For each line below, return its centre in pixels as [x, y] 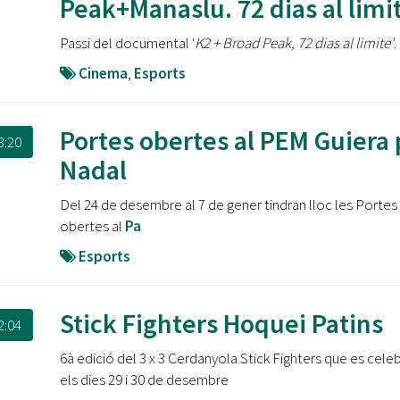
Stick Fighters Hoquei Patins [221, 323]
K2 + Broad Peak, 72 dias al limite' [294, 43]
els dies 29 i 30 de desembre [144, 379]
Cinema [103, 73]
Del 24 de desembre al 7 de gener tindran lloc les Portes [228, 204]
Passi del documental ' [127, 43]
